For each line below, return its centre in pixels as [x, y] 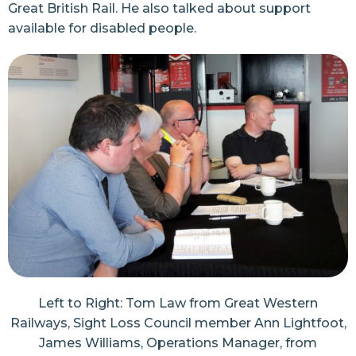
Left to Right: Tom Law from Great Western [178, 303]
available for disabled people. [102, 29]
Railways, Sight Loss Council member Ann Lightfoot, [178, 323]
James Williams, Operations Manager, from [178, 342]
